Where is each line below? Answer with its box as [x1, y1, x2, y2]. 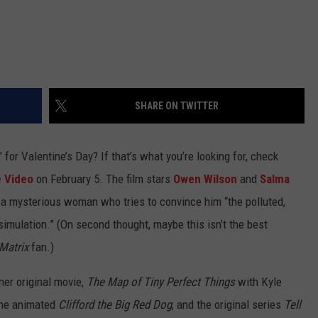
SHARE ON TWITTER [135, 100, 219, 112]
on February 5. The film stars [33, 172, 173, 187]
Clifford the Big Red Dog [58, 297, 172, 312]
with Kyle [235, 275, 282, 290]
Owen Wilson [173, 172, 237, 187]
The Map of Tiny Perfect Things [87, 275, 235, 290]
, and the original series [172, 297, 284, 312]
